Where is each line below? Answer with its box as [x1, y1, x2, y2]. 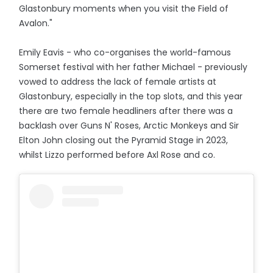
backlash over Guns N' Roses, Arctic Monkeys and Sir [19, 119, 239, 132]
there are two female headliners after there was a [19, 105, 233, 117]
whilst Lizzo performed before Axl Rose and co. [19, 149, 216, 161]
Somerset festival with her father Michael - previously [19, 61, 248, 73]
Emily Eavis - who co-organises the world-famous [19, 46, 232, 58]
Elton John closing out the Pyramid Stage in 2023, [19, 134, 229, 146]
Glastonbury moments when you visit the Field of [19, 2, 229, 15]
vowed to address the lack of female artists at [19, 76, 217, 88]
